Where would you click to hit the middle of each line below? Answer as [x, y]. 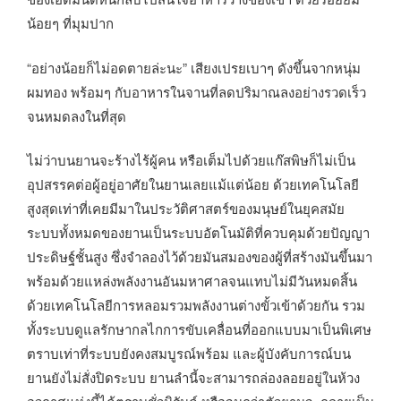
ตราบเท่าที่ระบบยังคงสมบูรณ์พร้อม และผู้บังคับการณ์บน [189, 354]
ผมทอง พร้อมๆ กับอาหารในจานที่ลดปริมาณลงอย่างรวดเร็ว [196, 91]
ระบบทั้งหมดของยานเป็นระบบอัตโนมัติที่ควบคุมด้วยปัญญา [198, 233]
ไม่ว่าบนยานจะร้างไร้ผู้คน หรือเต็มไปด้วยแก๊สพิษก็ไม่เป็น [191, 160]
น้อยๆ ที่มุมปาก [70, 23]
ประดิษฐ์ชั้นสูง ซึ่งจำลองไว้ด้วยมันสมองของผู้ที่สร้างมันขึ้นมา [200, 257]
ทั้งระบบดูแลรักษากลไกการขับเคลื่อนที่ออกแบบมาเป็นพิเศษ [199, 329]
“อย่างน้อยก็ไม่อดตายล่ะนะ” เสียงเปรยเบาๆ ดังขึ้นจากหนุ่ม [194, 67]
